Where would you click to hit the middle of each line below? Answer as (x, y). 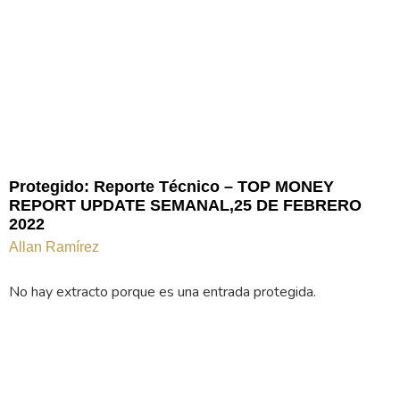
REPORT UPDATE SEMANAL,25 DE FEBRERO (185, 206)
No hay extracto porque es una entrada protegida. (162, 292)
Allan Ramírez (54, 247)
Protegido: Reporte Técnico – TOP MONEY (171, 187)
